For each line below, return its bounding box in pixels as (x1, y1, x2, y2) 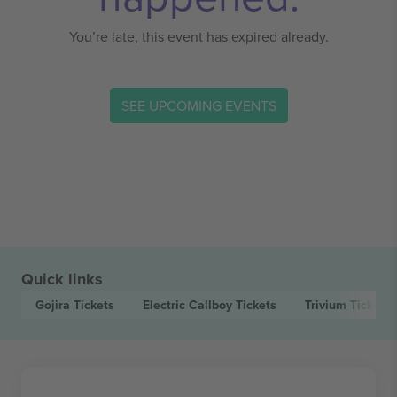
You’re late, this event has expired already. (68, 27, 329, 46)
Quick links (21, 268, 103, 291)
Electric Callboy (143, 296, 236, 314)
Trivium (305, 296, 350, 314)
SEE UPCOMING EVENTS (121, 95, 276, 115)
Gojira (35, 296, 74, 314)
